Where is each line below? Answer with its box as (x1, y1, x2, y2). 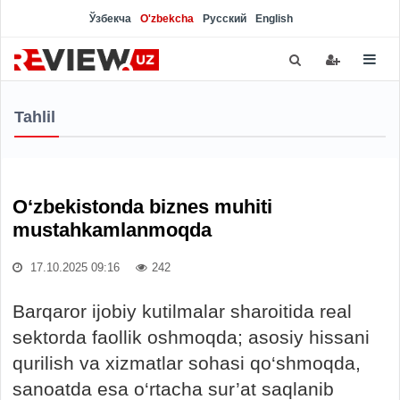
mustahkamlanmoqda (12, 219, 212, 241)
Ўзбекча (89, 12, 131, 25)
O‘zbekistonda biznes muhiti (12, 196, 272, 218)
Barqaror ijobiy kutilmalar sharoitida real (12, 301, 352, 321)
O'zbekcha (140, 12, 194, 25)
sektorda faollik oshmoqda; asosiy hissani (12, 327, 370, 347)
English (255, 12, 293, 25)
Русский (203, 12, 246, 25)
